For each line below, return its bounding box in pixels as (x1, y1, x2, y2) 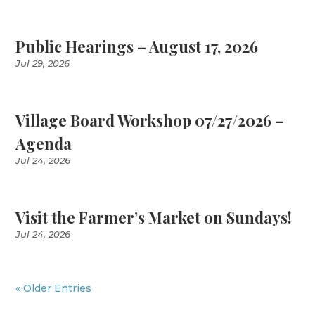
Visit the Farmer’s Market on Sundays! (15, 207, 292, 228)
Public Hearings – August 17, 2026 (15, 36, 259, 57)
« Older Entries (15, 282, 92, 295)
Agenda (15, 133, 72, 154)
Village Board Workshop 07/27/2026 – (15, 110, 285, 131)
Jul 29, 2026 (15, 58, 70, 69)
